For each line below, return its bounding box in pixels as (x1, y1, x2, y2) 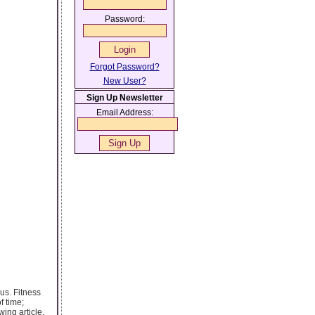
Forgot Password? (89, 62, 160, 72)
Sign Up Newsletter (86, 93, 163, 103)
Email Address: (96, 108, 153, 117)
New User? (103, 76, 146, 86)
